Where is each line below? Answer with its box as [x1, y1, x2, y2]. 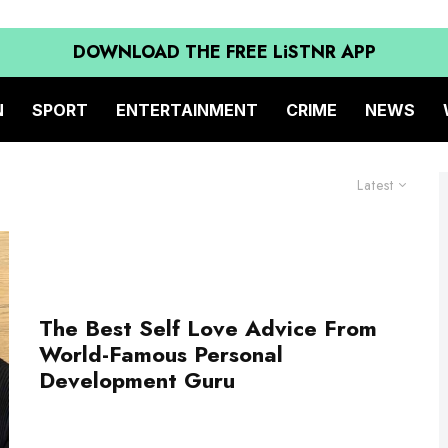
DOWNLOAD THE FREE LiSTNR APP [72, 39, 376, 65]
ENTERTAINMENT [116, 99, 258, 120]
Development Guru [39, 364, 242, 397]
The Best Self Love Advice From [39, 312, 377, 345]
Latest [357, 175, 394, 195]
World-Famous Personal [39, 338, 283, 371]
